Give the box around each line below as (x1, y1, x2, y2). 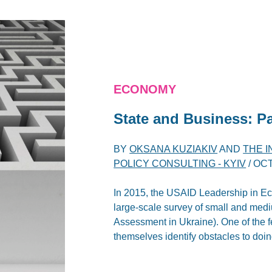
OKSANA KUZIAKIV (129, 143, 218, 154)
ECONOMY (114, 82, 177, 96)
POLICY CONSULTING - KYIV (114, 158, 246, 169)
